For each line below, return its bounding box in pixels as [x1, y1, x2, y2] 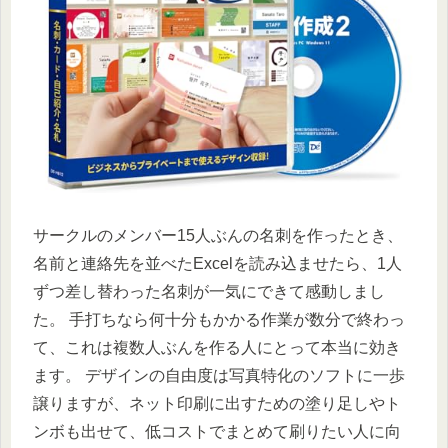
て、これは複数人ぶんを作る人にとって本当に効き [33, 339, 401, 356]
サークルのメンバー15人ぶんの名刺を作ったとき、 [33, 227, 403, 244]
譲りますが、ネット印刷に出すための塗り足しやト [33, 395, 401, 412]
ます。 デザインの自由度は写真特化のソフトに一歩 [33, 367, 405, 384]
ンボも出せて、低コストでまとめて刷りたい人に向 [33, 423, 401, 440]
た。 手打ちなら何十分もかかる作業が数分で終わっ [33, 311, 405, 328]
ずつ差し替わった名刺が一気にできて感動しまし [33, 283, 385, 300]
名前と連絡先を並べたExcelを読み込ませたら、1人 [33, 255, 402, 272]
